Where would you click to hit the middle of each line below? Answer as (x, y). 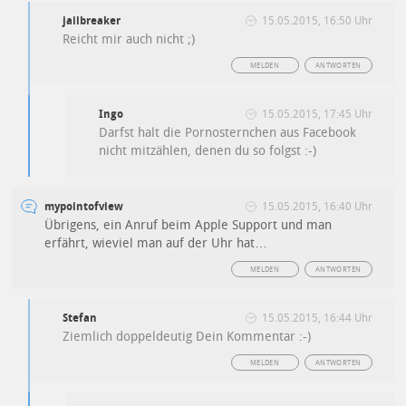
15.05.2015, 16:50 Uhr (317, 21)
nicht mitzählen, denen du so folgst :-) (208, 151)
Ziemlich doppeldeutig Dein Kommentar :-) (187, 337)
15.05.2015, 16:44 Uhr (317, 318)
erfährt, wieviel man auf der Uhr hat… (156, 243)
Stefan (80, 318)
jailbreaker (92, 21)
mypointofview (84, 207)
